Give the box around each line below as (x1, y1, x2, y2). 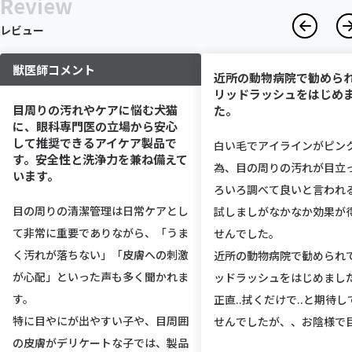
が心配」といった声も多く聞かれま (13, 268, 189, 284)
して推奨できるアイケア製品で (13, 134, 177, 151)
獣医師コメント (13, 60, 95, 78)
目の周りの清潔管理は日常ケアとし (13, 202, 189, 218)
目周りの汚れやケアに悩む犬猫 (13, 101, 178, 118)
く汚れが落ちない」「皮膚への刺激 (13, 246, 189, 262)
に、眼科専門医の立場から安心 (13, 117, 178, 134)
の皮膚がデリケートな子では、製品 (13, 334, 189, 350)
